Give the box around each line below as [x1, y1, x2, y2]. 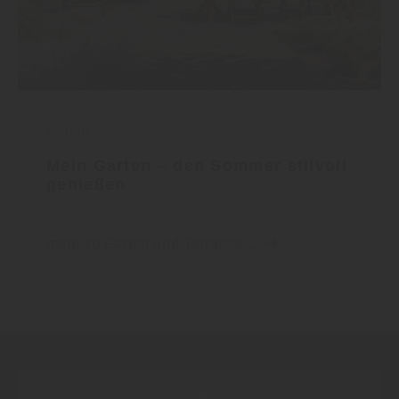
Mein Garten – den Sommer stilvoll [46, 157, 347, 175]
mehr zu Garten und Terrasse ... [46, 236, 260, 252]
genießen [46, 175, 126, 194]
